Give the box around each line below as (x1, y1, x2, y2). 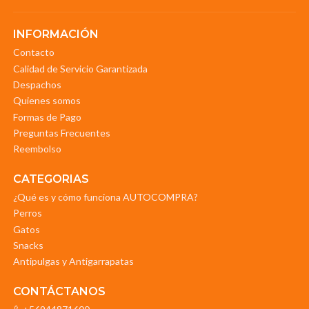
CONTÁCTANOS (12, 284, 106, 298)
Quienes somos (12, 94, 81, 107)
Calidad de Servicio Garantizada (12, 62, 148, 74)
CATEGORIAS (12, 172, 89, 186)
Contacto (12, 46, 54, 59)
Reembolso (12, 143, 61, 155)
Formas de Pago (12, 110, 81, 123)
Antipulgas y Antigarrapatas (12, 255, 134, 268)
